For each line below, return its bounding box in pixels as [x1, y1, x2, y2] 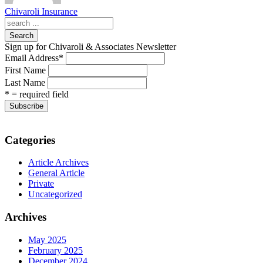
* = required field [5, 89, 69, 99]
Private [28, 178, 54, 189]
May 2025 [28, 234, 66, 245]
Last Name [5, 77, 45, 87]
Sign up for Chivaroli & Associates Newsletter [5, 41, 176, 52]
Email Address [5, 52, 59, 63]
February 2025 [28, 245, 83, 255]
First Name [5, 65, 46, 75]
